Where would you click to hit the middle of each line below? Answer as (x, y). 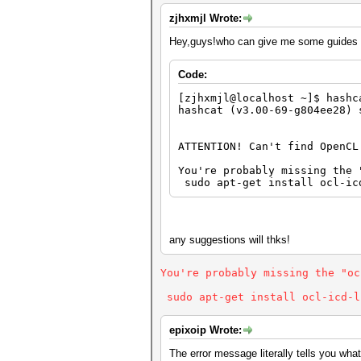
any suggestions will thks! (230, 240)
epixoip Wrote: (205, 330)
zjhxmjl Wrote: (205, 18)
